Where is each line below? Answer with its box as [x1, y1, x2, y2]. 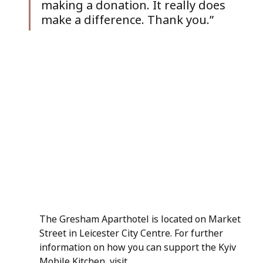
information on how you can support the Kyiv [39, 241, 238, 254]
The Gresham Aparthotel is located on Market [39, 213, 243, 226]
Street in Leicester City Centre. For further [39, 227, 225, 240]
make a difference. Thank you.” [41, 11, 214, 28]
